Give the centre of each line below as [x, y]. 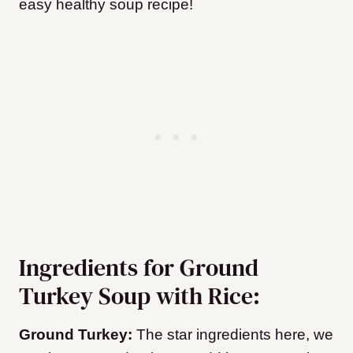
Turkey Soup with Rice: [139, 296]
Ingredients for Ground [139, 268]
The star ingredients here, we [235, 335]
